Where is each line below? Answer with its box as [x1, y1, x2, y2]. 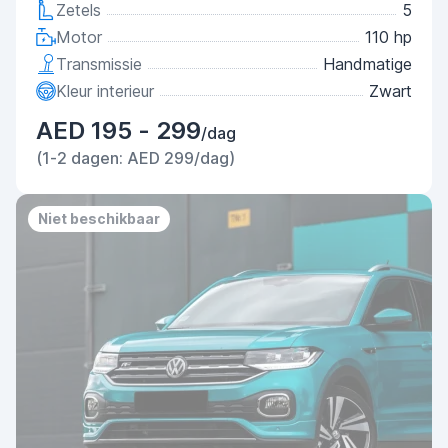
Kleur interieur [56, 81, 154, 101]
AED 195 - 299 [36, 116, 201, 145]
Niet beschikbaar [38, 210, 160, 227]
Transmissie [56, 54, 142, 74]
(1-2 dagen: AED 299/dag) [36, 148, 235, 168]
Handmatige [323, 54, 412, 74]
